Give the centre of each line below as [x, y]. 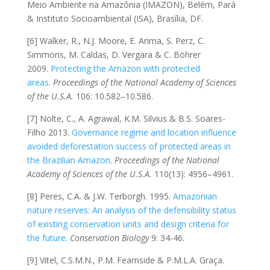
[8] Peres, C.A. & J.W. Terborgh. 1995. [100, 196]
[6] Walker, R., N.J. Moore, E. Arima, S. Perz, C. [116, 40]
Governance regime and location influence [154, 132]
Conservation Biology [110, 237]
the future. [47, 237]
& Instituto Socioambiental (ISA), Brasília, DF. [115, 18]
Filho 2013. [49, 132]
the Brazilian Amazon [68, 160]
